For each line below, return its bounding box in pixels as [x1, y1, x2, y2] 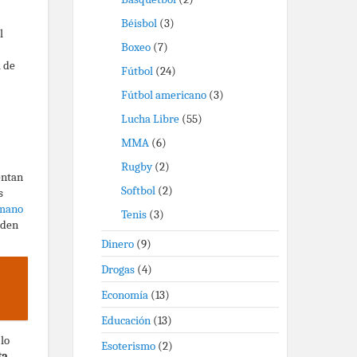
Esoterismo [101, 339, 155, 353]
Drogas [101, 262, 135, 277]
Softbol [121, 183, 155, 198]
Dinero [101, 237, 134, 251]
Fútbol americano [121, 88, 206, 102]
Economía [101, 288, 148, 302]
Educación [101, 313, 151, 328]
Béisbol [121, 16, 157, 30]
